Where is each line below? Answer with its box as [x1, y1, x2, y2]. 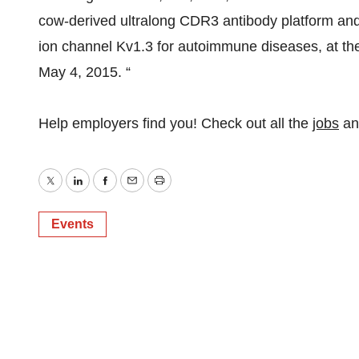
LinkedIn [76, 184, 131, 200]
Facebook [103, 184, 167, 200]
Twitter [49, 184, 92, 200]
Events [51, 217, 94, 231]
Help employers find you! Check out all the [38, 115, 313, 131]
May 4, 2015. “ [38, 64, 131, 80]
